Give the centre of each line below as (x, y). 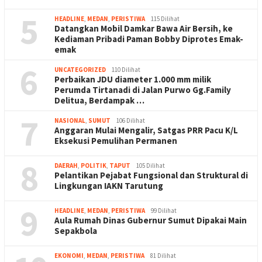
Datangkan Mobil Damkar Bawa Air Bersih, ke (144, 28)
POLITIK (94, 165)
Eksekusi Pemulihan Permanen (116, 140)
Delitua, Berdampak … (99, 100)
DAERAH (66, 165)
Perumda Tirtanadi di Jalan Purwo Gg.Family (143, 89)
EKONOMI (69, 255)
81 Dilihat (163, 255)
